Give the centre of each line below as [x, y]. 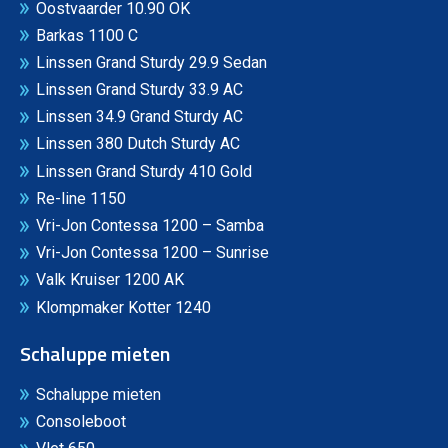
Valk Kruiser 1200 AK [110, 280]
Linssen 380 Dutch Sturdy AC [138, 144]
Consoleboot [81, 421]
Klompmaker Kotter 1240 [123, 307]
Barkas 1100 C [87, 35]
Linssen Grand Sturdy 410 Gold [144, 171]
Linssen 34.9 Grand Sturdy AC [139, 117]
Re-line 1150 [81, 198]
